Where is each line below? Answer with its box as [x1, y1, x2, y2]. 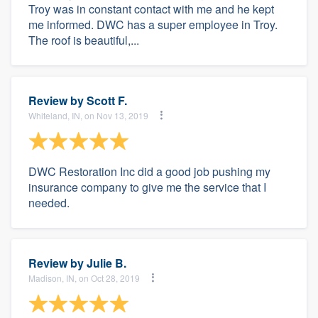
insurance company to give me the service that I [28, 179, 266, 195]
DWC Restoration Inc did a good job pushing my [28, 163, 270, 180]
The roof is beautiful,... [28, 32, 139, 48]
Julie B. [87, 255, 126, 271]
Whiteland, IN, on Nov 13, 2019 [28, 109, 148, 121]
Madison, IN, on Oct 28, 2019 [28, 271, 140, 284]
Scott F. [87, 92, 127, 109]
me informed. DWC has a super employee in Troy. [28, 16, 278, 33]
